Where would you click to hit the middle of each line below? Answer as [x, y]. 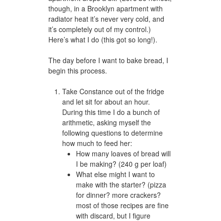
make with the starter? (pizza [121, 184]
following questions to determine [112, 132]
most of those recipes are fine [122, 205]
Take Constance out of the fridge [113, 91]
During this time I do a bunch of [111, 112]
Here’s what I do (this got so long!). [103, 39]
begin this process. [78, 70]
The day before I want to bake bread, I [108, 60]
